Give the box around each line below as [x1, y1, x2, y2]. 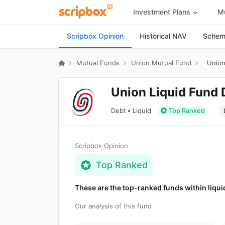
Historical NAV [140, 32, 187, 40]
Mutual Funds [76, 59, 120, 67]
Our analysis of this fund [75, 202, 152, 210]
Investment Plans [133, 7, 190, 16]
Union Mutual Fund [131, 59, 191, 67]
